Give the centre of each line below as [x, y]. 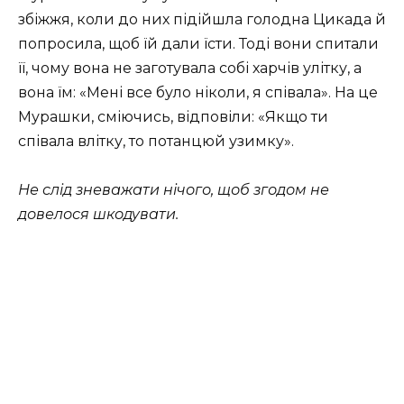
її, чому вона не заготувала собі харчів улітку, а [190, 68]
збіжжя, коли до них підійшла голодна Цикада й [202, 19]
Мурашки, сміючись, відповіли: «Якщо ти [173, 117]
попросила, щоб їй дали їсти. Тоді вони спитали [198, 44]
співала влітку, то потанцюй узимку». [156, 141]
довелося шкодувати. [98, 215]
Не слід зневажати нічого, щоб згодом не [174, 190]
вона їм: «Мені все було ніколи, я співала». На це [198, 92]
